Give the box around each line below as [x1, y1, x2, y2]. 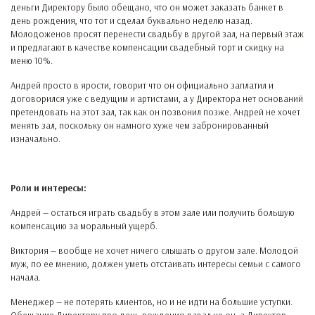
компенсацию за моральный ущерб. [11, 220, 157, 231]
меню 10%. [11, 55, 53, 66]
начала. [11, 271, 41, 283]
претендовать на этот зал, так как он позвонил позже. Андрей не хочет [11, 106, 300, 117]
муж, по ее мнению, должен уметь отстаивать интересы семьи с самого [11, 258, 301, 269]
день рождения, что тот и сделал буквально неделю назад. [11, 15, 252, 26]
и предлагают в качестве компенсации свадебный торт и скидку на [11, 41, 284, 53]
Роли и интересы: [11, 182, 86, 193]
